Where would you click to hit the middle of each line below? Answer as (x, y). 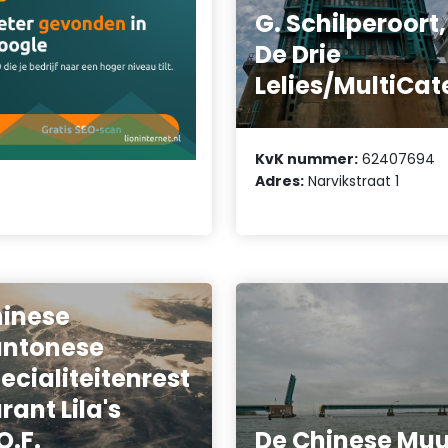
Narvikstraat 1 (352, 180)
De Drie (298, 55)
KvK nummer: (307, 158)
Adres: (280, 180)
